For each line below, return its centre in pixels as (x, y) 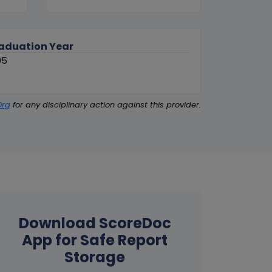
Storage (95, 257)
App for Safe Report (95, 240)
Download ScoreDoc (95, 223)
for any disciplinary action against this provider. (106, 105)
